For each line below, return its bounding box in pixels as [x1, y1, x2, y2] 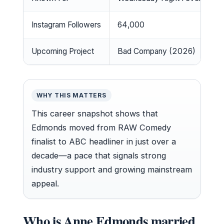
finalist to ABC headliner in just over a [31, 136, 176, 146]
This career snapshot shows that [31, 108, 158, 118]
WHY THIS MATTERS [36, 91, 106, 99]
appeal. [31, 178, 59, 188]
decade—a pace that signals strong [31, 150, 166, 160]
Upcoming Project [31, 46, 94, 56]
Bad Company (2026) [117, 46, 195, 56]
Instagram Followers [31, 19, 101, 29]
